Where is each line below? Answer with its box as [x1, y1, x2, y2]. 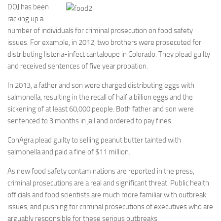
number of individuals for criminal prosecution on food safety [7, 26, 193, 35]
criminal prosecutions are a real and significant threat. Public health [7, 179, 209, 187]
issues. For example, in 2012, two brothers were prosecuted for [7, 38, 201, 47]
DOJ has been [7, 2, 49, 11]
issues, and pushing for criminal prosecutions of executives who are [7, 202, 213, 211]
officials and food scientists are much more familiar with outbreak [7, 190, 206, 199]
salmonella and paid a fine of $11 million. [7, 147, 130, 156]
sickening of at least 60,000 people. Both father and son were [7, 105, 194, 113]
